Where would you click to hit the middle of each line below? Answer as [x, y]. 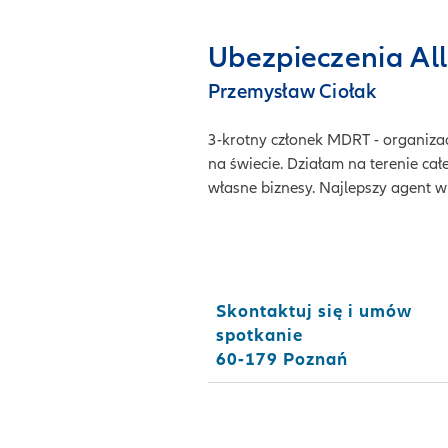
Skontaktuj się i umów [314, 311]
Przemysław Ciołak [292, 92]
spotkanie [259, 335]
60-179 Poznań [282, 359]
